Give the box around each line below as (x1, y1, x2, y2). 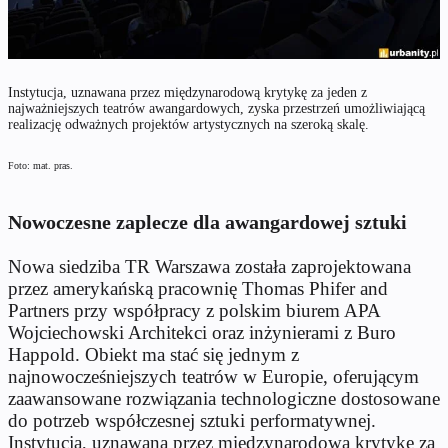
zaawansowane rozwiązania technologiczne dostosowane (8, 387, 440, 409)
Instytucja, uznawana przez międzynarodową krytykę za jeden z (8, 84, 367, 100)
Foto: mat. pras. (8, 159, 73, 171)
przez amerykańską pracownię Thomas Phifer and (8, 277, 388, 299)
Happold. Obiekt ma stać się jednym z (8, 343, 299, 365)
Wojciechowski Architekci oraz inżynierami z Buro (8, 321, 396, 343)
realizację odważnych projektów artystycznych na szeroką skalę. (8, 116, 369, 132)
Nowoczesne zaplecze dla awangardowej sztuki (8, 210, 407, 233)
